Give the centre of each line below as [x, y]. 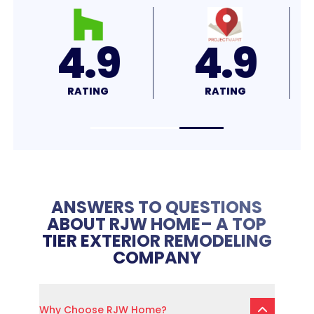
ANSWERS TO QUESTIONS [157, 207]
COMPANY [157, 257]
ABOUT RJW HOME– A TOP [157, 224]
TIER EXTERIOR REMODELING [157, 240]
